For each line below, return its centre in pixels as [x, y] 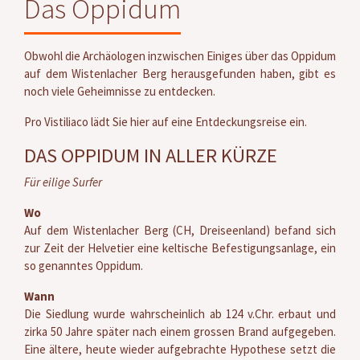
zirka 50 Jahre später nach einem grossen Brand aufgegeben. [180, 331]
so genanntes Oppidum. [84, 265]
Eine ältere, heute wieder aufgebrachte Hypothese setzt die [180, 349]
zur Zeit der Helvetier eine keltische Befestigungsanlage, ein [180, 247]
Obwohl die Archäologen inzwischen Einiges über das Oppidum [180, 55]
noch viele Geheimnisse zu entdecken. [120, 91]
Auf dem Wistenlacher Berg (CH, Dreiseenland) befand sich [180, 230]
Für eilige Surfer [63, 182]
